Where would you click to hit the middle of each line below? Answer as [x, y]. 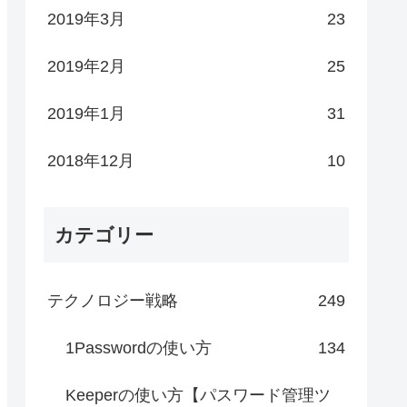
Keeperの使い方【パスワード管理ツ [198, 396]
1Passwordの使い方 [139, 348]
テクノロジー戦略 [113, 301]
